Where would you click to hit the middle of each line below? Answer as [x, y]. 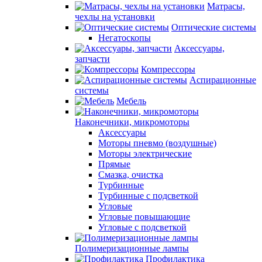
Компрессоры [168, 69]
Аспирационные [223, 80]
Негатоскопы [125, 38]
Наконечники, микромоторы [132, 122]
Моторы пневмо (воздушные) [157, 143]
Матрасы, [226, 6]
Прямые [114, 164]
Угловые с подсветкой [142, 227]
